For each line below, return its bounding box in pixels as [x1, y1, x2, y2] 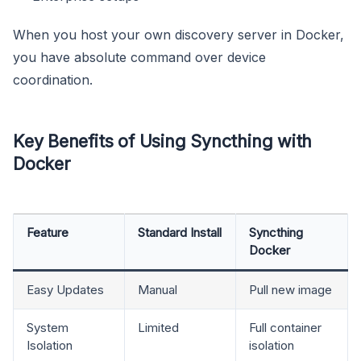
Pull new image [249, 281, 332, 297]
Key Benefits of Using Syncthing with [13, 130, 313, 151]
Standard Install [138, 224, 222, 240]
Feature [27, 224, 68, 240]
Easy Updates [27, 281, 104, 297]
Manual [138, 281, 177, 297]
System [27, 319, 68, 335]
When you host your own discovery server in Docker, [13, 26, 344, 43]
